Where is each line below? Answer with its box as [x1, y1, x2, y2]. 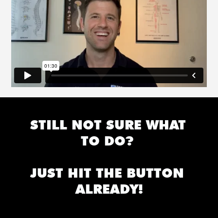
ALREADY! [75, 181, 143, 197]
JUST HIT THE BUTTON [30, 164, 184, 181]
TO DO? [80, 132, 138, 148]
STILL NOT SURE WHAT [30, 116, 186, 132]
